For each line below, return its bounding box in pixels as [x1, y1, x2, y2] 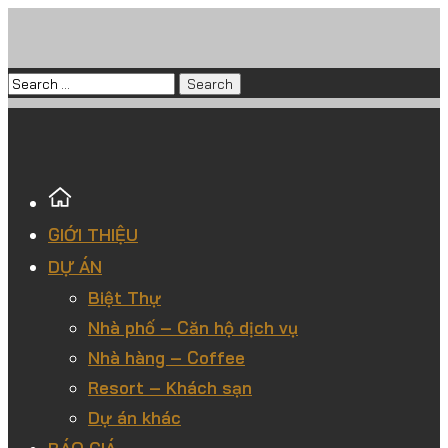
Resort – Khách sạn [88, 377, 252, 398]
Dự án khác [88, 407, 181, 428]
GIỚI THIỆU [48, 224, 138, 245]
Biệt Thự [88, 287, 161, 308]
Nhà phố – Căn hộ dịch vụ [88, 317, 298, 338]
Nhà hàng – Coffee [88, 347, 245, 368]
